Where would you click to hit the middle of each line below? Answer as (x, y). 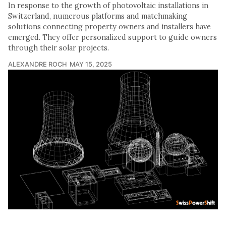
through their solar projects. (59, 48)
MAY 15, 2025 (91, 64)
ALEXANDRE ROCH (38, 64)
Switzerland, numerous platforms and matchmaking (98, 16)
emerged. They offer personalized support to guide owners (112, 37)
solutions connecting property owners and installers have (109, 26)
